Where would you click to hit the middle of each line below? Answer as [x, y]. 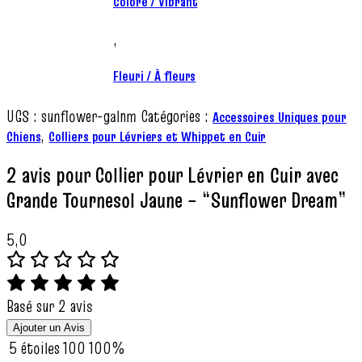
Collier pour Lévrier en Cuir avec [217, 175]
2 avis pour [51, 175]
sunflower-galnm [91, 117]
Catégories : [175, 117]
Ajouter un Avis [49, 328]
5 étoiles [34, 349]
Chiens [24, 137]
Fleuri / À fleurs [155, 76]
